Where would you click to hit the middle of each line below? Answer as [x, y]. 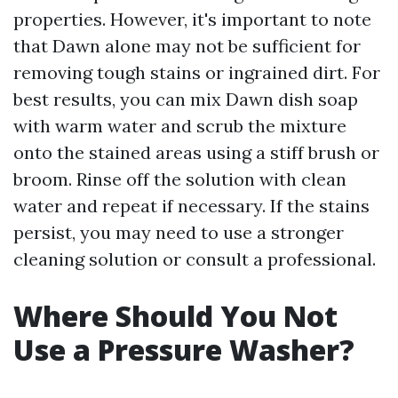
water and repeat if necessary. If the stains [191, 206]
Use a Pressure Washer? [184, 350]
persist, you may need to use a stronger [179, 232]
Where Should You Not [175, 316]
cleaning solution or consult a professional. [195, 259]
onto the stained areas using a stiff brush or [196, 152]
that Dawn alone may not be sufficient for [187, 46]
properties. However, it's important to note [192, 19]
